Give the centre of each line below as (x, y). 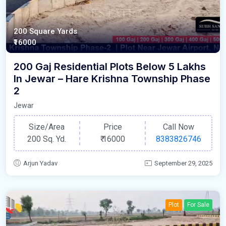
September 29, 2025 (183, 163)
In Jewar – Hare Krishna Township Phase (112, 79)
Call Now (179, 127)
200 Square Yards (45, 32)
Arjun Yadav (40, 163)
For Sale (198, 205)
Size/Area (47, 127)
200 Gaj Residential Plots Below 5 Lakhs (110, 67)
